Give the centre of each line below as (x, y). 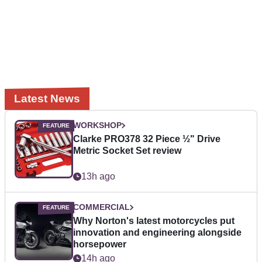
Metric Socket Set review (127, 151)
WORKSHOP (97, 125)
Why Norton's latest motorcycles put (154, 221)
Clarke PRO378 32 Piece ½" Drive (147, 139)
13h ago (98, 177)
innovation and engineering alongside (157, 233)
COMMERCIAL (101, 207)
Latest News (47, 99)
